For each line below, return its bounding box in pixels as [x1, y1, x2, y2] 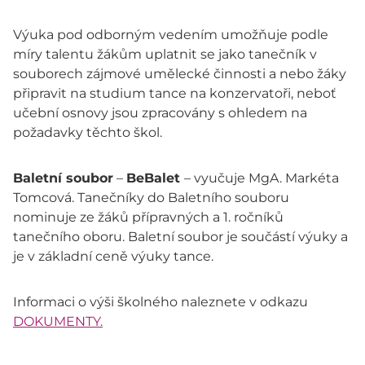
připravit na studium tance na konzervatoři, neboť [13, 86, 336, 102]
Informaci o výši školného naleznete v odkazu [13, 294, 308, 310]
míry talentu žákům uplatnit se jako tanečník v [13, 46, 317, 63]
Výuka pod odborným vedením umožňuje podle [13, 27, 328, 43]
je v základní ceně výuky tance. [13, 248, 213, 265]
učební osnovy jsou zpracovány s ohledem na [13, 105, 307, 121]
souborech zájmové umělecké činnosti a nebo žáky [13, 66, 346, 82]
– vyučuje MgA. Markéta [184, 170, 339, 187]
